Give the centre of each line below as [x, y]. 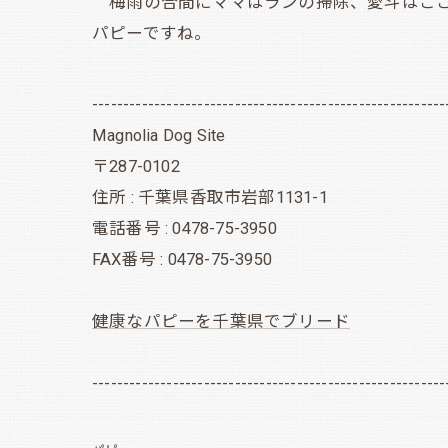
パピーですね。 [152, 34]
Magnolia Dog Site [159, 136]
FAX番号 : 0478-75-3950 [182, 260]
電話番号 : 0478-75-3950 [184, 229]
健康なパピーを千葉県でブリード [221, 322]
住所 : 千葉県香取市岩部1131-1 [210, 198]
